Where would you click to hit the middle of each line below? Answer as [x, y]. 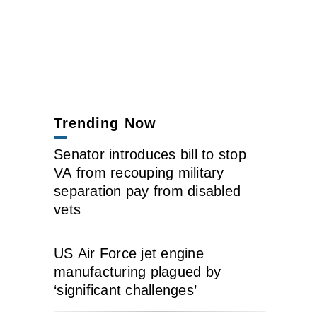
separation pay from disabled [147, 191]
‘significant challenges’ [125, 290]
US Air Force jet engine [129, 253]
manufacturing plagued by [137, 271]
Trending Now [105, 123]
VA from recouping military [139, 172]
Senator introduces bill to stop [150, 154]
